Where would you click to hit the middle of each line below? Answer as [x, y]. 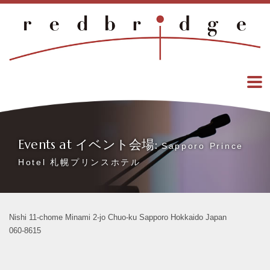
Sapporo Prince [202, 146]
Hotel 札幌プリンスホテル [80, 162]
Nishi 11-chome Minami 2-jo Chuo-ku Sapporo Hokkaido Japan [118, 217]
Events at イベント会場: [90, 144]
